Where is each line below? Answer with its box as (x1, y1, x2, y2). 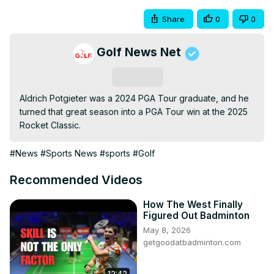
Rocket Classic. (20, 120, 81, 131)
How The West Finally (143, 199, 243, 211)
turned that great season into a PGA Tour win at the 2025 (20, 106, 248, 117)
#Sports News (40, 148, 97, 159)
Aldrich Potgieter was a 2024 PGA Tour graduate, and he (20, 93, 249, 104)
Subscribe (118, 72, 157, 83)
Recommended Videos (10, 172, 143, 188)
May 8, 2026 (143, 225, 191, 235)
